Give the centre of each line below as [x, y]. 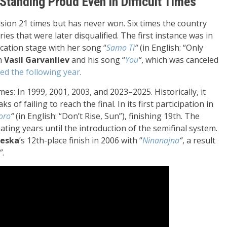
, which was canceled [180, 60]
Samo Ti [121, 48]
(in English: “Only [171, 48]
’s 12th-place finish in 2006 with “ [81, 140]
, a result [199, 140]
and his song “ [97, 60]
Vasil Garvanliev [37, 60]
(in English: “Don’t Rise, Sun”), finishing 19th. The [107, 116]
